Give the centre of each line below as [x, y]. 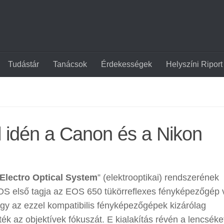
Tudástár [23, 64]
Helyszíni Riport [194, 64]
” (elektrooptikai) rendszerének [158, 177]
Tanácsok [70, 64]
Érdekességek [126, 64]
